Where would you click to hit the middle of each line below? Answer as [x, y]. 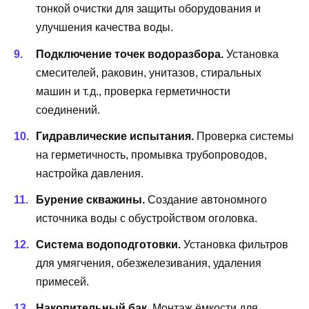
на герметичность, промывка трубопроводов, [151, 154]
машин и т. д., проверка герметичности [133, 91]
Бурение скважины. [90, 199]
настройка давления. [90, 173]
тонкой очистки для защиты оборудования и [148, 9]
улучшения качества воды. [104, 28]
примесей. [62, 282]
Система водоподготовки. [108, 245]
